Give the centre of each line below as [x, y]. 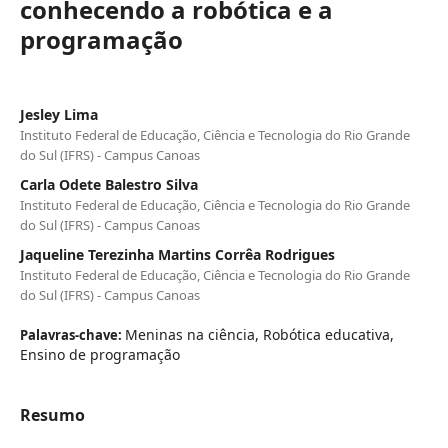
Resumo [52, 415]
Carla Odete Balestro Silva [109, 185]
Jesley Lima [59, 115]
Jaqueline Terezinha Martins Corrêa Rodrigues [177, 255]
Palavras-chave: [72, 335]
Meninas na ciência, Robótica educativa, [259, 335]
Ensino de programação [100, 355]
